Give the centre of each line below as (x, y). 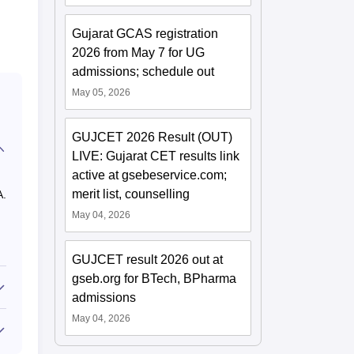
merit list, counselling (131, 194)
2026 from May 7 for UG (139, 52)
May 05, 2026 (102, 92)
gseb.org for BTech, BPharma (154, 278)
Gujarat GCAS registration (145, 33)
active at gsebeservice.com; (150, 175)
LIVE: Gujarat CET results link (156, 156)
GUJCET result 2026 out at (148, 259)
